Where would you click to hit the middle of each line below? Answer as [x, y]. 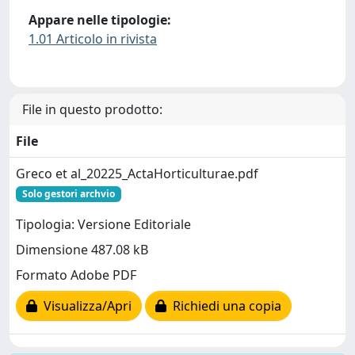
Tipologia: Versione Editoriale [103, 225]
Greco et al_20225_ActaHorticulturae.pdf [137, 174]
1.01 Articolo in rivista [93, 38]
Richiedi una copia [224, 306]
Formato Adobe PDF [76, 275]
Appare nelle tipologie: [100, 19]
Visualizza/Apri [84, 306]
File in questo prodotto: [92, 110]
